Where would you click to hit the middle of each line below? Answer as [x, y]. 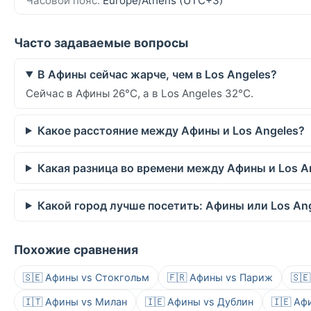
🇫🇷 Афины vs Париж [220, 277]
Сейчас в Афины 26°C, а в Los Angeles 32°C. [140, 93]
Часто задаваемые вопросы [101, 42]
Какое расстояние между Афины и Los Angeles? [171, 130]
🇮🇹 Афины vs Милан [75, 301]
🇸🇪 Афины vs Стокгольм [86, 277]
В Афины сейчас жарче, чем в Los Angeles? [157, 74]
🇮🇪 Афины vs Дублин [199, 301]
